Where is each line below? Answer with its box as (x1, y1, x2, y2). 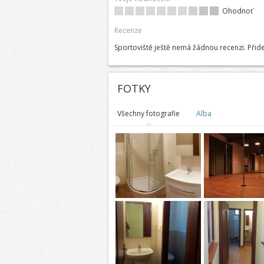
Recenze (114, 25, 142, 35)
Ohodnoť (222, 6, 253, 16)
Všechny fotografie (117, 108, 180, 118)
